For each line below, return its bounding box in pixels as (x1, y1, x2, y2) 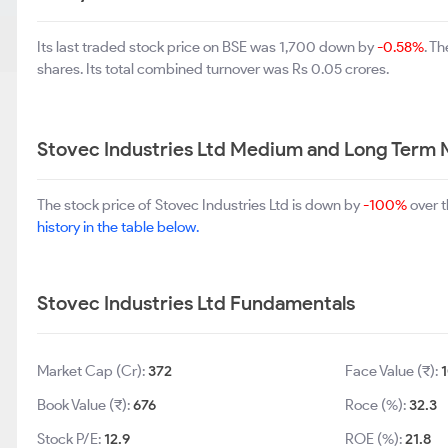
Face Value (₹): (344, 362, 441, 380)
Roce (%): (344, 396, 409, 414)
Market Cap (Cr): (37, 362, 148, 380)
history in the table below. (37, 218, 199, 236)
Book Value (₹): (37, 396, 133, 414)
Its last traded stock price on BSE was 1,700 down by (37, 38, 377, 56)
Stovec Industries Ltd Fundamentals (37, 291, 355, 315)
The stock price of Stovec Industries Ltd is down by (37, 196, 363, 214)
